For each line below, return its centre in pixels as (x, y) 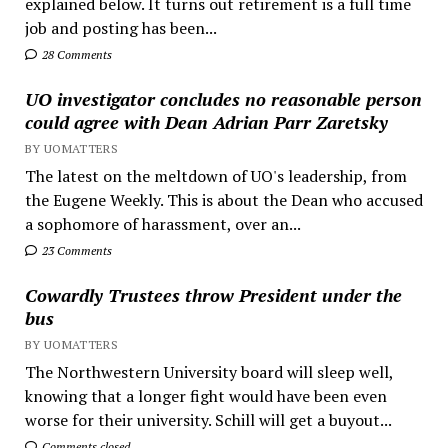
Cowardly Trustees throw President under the (213, 294)
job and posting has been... (120, 27)
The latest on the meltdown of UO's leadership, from (215, 175)
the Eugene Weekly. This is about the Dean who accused (223, 199)
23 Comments (75, 250)
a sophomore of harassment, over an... (162, 223)
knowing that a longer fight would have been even (205, 395)
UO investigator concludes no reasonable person (223, 98)
